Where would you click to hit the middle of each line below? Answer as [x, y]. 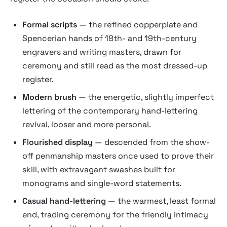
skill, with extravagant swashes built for [99, 169]
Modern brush [49, 97]
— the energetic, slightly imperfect [145, 97]
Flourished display [58, 142]
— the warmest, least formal [161, 201]
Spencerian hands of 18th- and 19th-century [109, 38]
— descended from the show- [151, 142]
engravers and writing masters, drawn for [102, 52]
